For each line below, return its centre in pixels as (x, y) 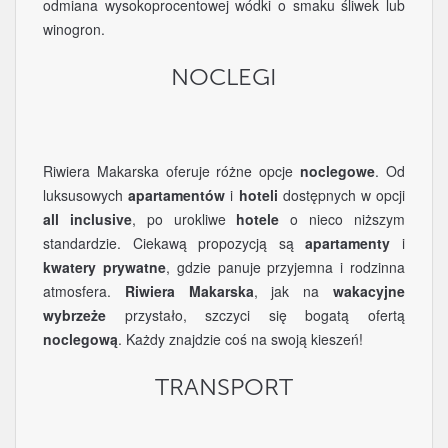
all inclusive (87, 219)
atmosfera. (84, 291)
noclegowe (338, 171)
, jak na (293, 291)
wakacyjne (369, 291)
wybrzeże (74, 315)
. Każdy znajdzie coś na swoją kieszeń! (240, 339)
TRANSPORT (224, 387)
